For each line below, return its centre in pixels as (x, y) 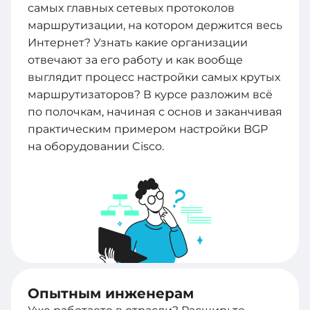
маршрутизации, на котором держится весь (155, 25)
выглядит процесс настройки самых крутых (154, 77)
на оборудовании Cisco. (96, 146)
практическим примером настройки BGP (148, 129)
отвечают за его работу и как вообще (135, 60)
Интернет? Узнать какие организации (138, 42)
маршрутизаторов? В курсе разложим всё (150, 94)
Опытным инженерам (111, 293)
